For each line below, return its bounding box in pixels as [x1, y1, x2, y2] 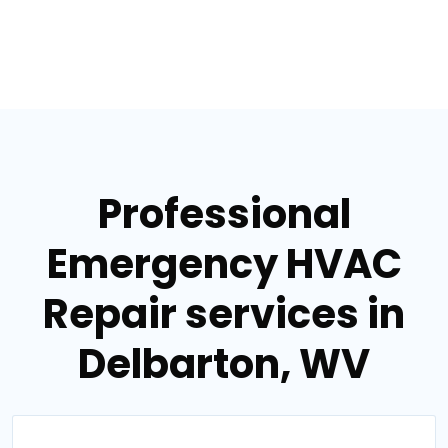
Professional [97, 185, 351, 242]
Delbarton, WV [78, 335, 370, 392]
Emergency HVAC [46, 235, 402, 292]
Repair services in [43, 285, 405, 342]
